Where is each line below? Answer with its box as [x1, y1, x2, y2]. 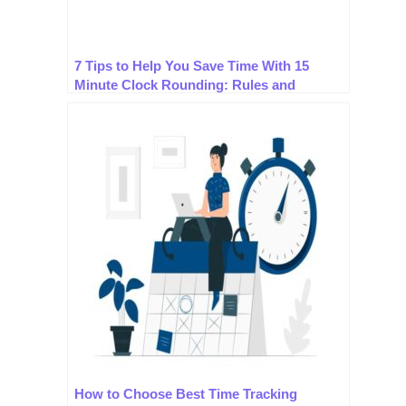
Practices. [74, 96, 137, 111]
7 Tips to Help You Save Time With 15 [74, 58, 309, 73]
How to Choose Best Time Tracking [74, 386, 297, 401]
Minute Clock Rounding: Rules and [74, 77, 295, 92]
